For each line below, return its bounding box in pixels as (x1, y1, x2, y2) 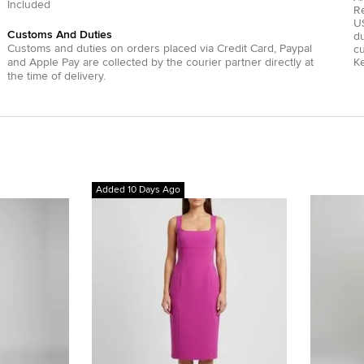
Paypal (279, 43, 312, 54)
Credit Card (216, 43, 274, 54)
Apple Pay (28, 57, 80, 68)
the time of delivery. (6, 71, 106, 82)
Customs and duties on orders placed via (6, 43, 214, 54)
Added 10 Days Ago (96, 185, 181, 195)
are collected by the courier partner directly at (79, 57, 314, 68)
